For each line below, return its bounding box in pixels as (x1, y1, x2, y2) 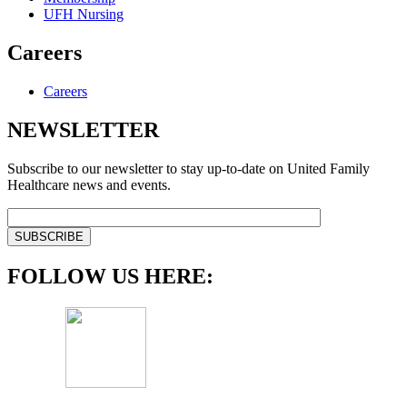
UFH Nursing (44, 6, 124, 23)
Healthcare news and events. (7, 176, 171, 193)
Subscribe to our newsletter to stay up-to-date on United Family (7, 160, 370, 176)
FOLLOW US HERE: (7, 263, 213, 288)
